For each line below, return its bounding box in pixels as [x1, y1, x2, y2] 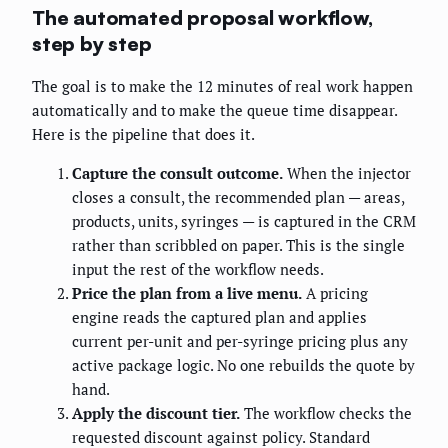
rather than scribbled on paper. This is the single [72, 235, 405, 256]
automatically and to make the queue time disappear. [32, 100, 397, 121]
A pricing [302, 283, 368, 304]
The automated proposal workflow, [32, 5, 373, 31]
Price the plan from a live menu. [72, 283, 302, 304]
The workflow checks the [240, 403, 412, 424]
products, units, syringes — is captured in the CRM [72, 211, 416, 232]
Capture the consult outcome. [72, 163, 283, 184]
